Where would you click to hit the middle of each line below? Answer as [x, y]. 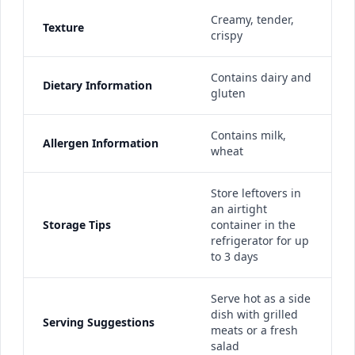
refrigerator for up [260, 240]
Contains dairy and [261, 77]
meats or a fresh [254, 330]
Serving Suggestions [99, 322]
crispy [227, 35]
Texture [63, 27]
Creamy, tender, [252, 19]
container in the [253, 225]
